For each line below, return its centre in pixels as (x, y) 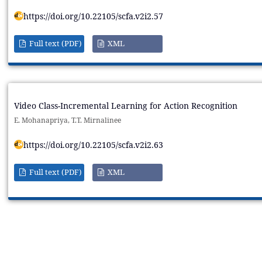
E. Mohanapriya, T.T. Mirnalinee (67, 120)
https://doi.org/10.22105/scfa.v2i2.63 (93, 145)
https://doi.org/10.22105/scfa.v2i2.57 (93, 16)
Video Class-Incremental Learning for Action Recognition (125, 106)
